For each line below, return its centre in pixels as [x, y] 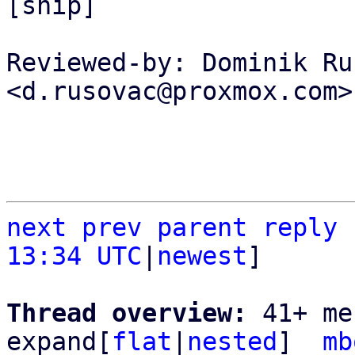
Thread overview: [134, 313]
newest [202, 256]
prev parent [164, 227]
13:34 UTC [74, 256]
